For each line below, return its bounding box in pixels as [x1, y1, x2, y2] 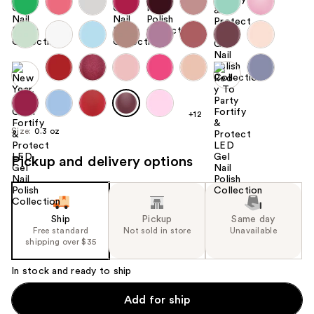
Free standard [33, 226, 89, 235]
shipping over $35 [25, 237, 97, 246]
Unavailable [229, 226, 277, 235]
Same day [231, 214, 275, 224]
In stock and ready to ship [11, 266, 132, 276]
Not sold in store [123, 226, 191, 235]
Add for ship [123, 294, 191, 306]
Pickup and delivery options [11, 154, 193, 169]
